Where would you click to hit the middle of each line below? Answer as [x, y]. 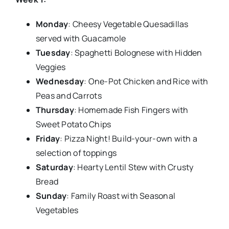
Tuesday [53, 53]
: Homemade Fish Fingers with [131, 110]
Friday [48, 139]
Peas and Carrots [68, 96]
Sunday [51, 196]
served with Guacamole [81, 39]
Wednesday [60, 82]
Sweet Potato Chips [73, 124]
